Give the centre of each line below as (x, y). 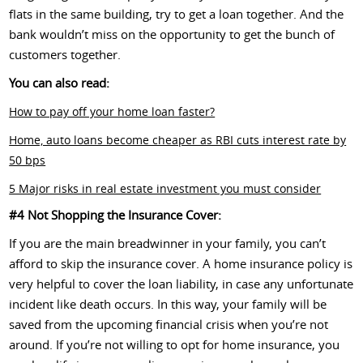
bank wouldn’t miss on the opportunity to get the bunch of (172, 34)
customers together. (65, 54)
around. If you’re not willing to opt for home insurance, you (175, 344)
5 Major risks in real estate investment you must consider (165, 188)
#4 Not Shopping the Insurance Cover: (115, 214)
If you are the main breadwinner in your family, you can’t (168, 243)
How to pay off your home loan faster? (112, 111)
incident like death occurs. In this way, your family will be (168, 303)
